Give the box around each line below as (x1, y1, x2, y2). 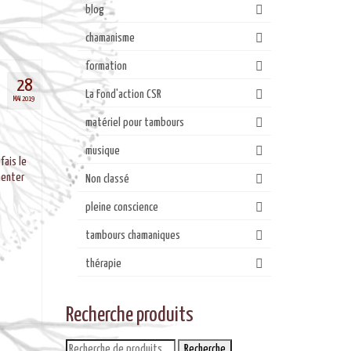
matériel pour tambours (85, 117, 184, 128)
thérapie (85, 258, 121, 270)
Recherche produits (65, 305, 194, 326)
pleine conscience (85, 201, 158, 213)
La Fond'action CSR (85, 89, 161, 100)
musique (85, 145, 120, 157)
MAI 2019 (13, 95, 35, 103)
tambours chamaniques (85, 230, 180, 241)
